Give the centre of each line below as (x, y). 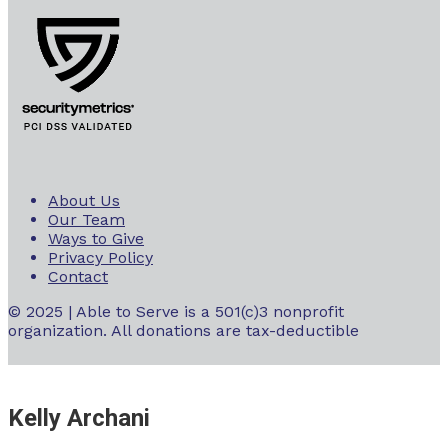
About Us (84, 201)
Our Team (86, 220)
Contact (78, 277)
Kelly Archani (79, 418)
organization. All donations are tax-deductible (183, 331)
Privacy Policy (100, 258)
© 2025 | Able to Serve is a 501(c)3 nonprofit (176, 312)
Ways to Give (96, 239)
